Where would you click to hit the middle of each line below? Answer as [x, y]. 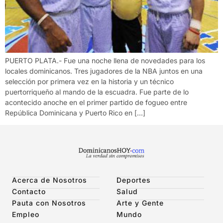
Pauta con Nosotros [49, 203]
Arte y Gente [140, 203]
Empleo [26, 215]
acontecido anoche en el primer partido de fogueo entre [96, 102]
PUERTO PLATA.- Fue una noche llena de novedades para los [105, 60]
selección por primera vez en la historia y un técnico [89, 81]
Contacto [29, 192]
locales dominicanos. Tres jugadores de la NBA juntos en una [104, 71]
